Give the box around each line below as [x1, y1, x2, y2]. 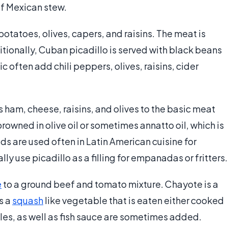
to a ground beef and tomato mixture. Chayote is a [2, 178, 218, 190]
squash [12, 194, 43, 207]
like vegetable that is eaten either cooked [43, 194, 224, 207]
